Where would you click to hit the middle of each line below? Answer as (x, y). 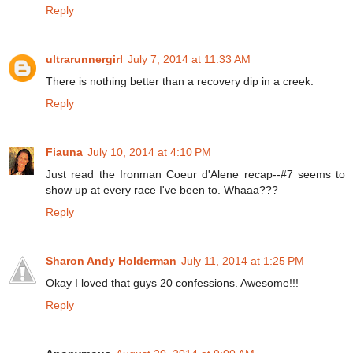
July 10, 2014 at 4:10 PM (149, 152)
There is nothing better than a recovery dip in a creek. (180, 81)
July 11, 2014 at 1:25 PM (243, 260)
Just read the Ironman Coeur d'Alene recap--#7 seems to (195, 174)
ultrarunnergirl (84, 59)
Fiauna (64, 152)
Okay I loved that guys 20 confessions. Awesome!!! (172, 282)
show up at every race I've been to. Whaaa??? (162, 190)
